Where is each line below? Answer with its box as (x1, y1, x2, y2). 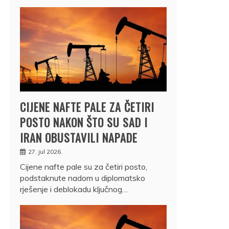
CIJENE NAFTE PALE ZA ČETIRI (20, 98, 154, 115)
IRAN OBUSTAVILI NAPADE (20, 129, 138, 146)
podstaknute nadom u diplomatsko (20, 172, 145, 183)
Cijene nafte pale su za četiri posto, (20, 161, 147, 172)
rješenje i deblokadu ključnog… (20, 184, 128, 194)
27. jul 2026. (28, 147, 62, 155)
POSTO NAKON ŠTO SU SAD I (20, 113, 148, 130)
